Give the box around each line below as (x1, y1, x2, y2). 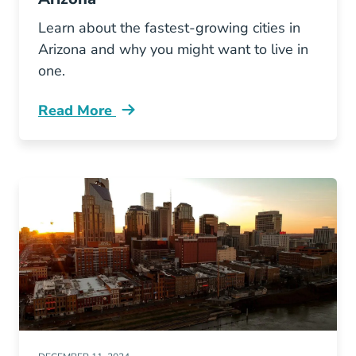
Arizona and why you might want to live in (38, 40, 308, 59)
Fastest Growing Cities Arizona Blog (37, 109, 285, 129)
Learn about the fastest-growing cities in (38, 18, 300, 37)
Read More (38, 101, 116, 120)
